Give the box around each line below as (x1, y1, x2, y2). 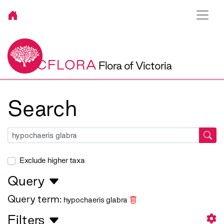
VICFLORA (23, 57, 97, 72)
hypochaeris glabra (63, 195, 129, 204)
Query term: (7, 193, 61, 205)
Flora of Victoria (98, 59, 171, 72)
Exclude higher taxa (19, 156, 85, 165)
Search (7, 96, 77, 120)
